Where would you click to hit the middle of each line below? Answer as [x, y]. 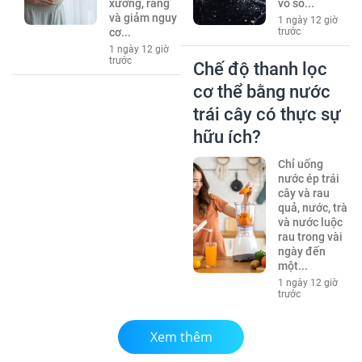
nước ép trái [308, 178]
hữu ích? [227, 137]
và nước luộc [310, 222]
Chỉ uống [300, 164]
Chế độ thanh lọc [260, 69]
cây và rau [303, 193]
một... [293, 265]
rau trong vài [310, 236]
